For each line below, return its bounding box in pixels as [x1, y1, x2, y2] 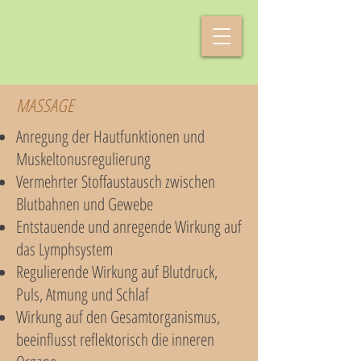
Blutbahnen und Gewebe [16, 193, 153, 215]
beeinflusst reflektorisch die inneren [16, 328, 214, 351]
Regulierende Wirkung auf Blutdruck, [16, 260, 218, 283]
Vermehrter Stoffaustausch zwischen [16, 170, 215, 193]
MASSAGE [16, 93, 73, 117]
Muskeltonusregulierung [16, 147, 151, 170]
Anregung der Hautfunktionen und [16, 125, 205, 147]
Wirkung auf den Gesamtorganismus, [16, 305, 220, 328]
